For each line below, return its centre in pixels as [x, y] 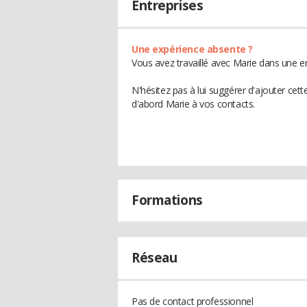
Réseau [155, 258]
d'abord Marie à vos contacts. [193, 104]
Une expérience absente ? [192, 49]
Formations [167, 200]
